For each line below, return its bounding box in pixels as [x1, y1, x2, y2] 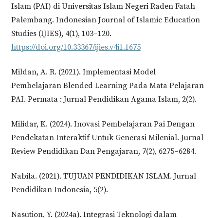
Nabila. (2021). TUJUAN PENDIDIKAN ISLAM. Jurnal [11, 171, 196, 181]
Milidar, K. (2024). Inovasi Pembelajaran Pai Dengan [11, 119, 195, 129]
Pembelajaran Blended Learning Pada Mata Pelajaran [11, 81, 204, 91]
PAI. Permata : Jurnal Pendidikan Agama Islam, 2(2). [11, 94, 197, 105]
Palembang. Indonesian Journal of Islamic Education [11, 15, 200, 25]
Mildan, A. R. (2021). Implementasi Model [11, 67, 156, 77]
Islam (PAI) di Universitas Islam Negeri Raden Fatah [11, 1, 195, 12]
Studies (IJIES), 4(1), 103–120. [11, 29, 111, 39]
